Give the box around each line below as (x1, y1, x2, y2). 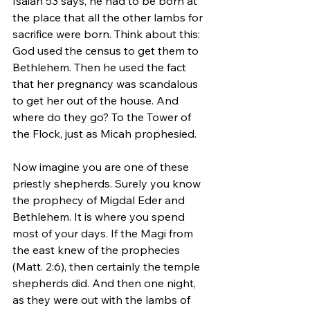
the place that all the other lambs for (12, 10, 206, 24)
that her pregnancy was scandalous (12, 76, 201, 91)
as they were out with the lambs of (12, 292, 193, 307)
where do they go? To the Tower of (12, 109, 194, 124)
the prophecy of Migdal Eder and (12, 192, 188, 207)
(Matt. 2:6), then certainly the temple (12, 259, 203, 273)
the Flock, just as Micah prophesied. (12, 126, 202, 140)
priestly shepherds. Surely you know (12, 176, 203, 190)
